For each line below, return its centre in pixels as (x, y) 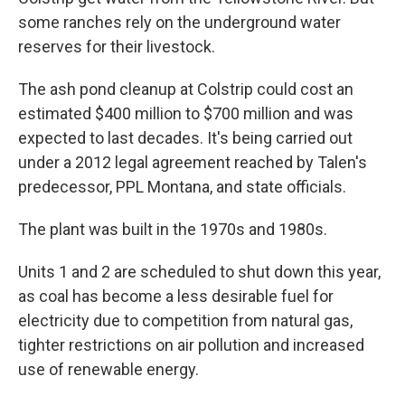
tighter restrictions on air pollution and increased (191, 344)
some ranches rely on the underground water (179, 22)
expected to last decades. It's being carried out (185, 137)
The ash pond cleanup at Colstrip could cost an (186, 89)
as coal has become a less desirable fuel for (176, 296)
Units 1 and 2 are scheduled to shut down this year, (199, 271)
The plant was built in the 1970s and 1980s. (173, 229)
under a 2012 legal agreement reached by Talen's (193, 162)
